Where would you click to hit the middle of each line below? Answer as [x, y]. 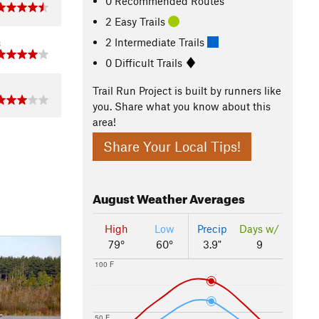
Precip [212, 229]
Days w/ [259, 229]
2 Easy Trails [137, 21]
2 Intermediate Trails [157, 42]
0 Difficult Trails [146, 62]
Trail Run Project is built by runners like [187, 90]
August [114, 197]
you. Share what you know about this [182, 106]
